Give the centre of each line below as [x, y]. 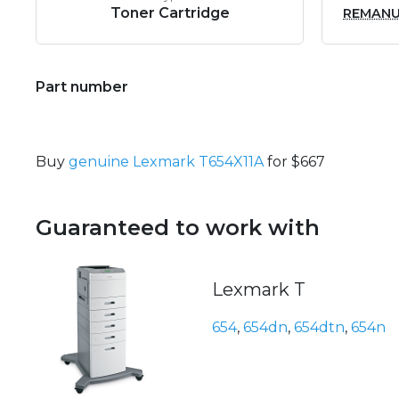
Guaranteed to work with [178, 228]
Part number [82, 87]
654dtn [319, 328]
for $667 [294, 162]
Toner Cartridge [170, 13]
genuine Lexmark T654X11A [166, 162]
